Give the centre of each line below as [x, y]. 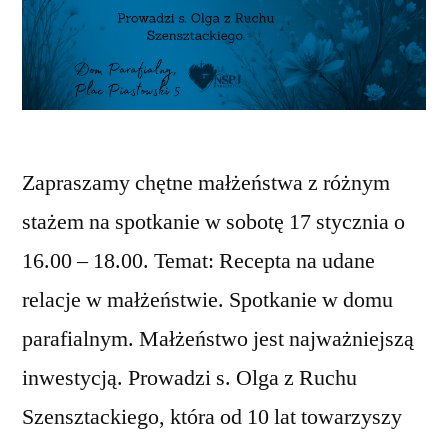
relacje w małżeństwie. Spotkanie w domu [207, 300]
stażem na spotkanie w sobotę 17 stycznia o [213, 222]
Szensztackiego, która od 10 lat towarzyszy [212, 417]
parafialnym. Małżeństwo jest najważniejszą [218, 339]
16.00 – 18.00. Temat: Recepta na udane [198, 261]
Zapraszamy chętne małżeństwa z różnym [206, 183]
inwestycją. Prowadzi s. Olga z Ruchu [189, 378]
